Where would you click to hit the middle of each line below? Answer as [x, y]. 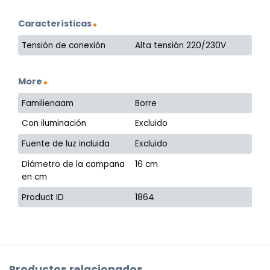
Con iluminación [54, 124]
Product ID [43, 197]
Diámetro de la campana [74, 164]
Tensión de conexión [64, 45]
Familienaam [48, 103]
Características [55, 23]
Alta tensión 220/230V [181, 45]
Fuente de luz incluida [66, 144]
